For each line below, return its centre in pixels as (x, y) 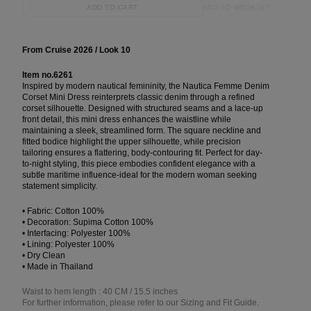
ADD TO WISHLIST (236, 7)
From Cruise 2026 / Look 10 (76, 50)
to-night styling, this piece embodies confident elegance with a (139, 164)
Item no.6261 (48, 75)
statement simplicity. (60, 186)
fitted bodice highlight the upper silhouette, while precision (132, 142)
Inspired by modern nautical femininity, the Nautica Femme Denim (146, 86)
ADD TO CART (112, 7)
